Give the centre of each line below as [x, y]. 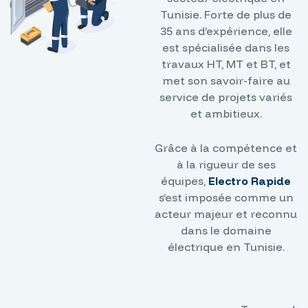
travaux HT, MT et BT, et [226, 64]
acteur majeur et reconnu [226, 214]
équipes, [185, 181]
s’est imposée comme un [226, 198]
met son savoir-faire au [226, 80]
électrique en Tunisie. [226, 247]
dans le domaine [226, 231]
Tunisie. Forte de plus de [226, 14]
